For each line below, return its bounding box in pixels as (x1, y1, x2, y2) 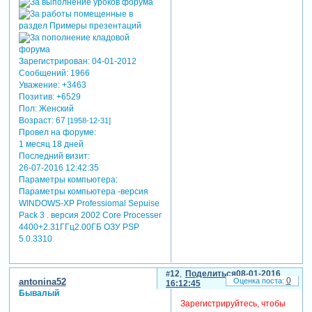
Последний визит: (18, 150, 90, 161)
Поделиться (185, 269, 236, 279)
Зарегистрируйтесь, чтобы (180, 298, 286, 309)
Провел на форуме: (18, 127, 96, 137)
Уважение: (18, 79, 60, 90)
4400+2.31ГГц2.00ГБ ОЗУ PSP (18, 221, 139, 232)
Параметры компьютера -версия (18, 186, 148, 196)
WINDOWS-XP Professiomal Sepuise (18, 198, 159, 208)
